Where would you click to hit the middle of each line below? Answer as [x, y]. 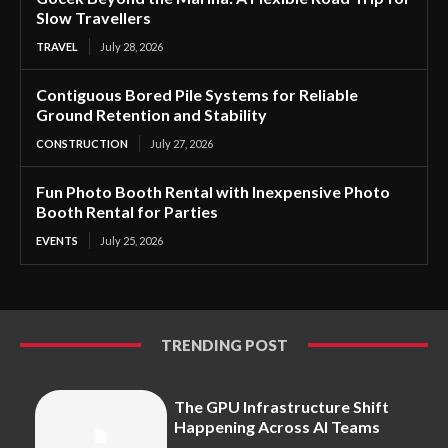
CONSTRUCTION [82, 143]
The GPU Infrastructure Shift [282, 406]
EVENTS [57, 240]
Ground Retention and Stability [151, 114]
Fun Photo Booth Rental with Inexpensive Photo [213, 191]
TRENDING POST [224, 344]
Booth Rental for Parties [127, 211]
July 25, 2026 [131, 240]
